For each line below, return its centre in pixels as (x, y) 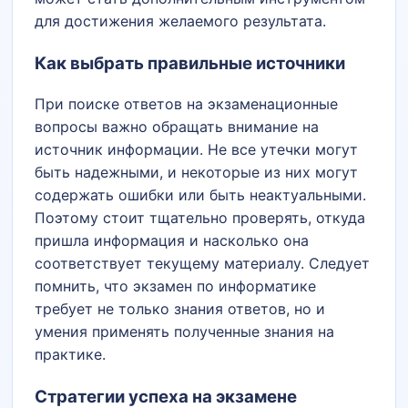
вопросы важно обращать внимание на (177, 127)
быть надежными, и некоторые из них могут (197, 173)
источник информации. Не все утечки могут (197, 150)
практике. (71, 355)
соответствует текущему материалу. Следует (203, 264)
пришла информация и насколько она (172, 241)
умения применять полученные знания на (185, 332)
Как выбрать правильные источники (190, 63)
